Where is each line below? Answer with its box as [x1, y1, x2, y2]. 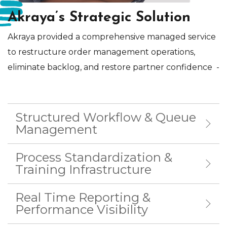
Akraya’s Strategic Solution [8, 11, 191, 25]
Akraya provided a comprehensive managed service [8, 32, 216, 42]
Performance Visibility [15, 202, 148, 217]
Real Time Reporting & [15, 190, 150, 205]
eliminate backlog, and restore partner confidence [8, 62, 216, 72]
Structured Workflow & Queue [15, 110, 196, 125]
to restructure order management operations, [8, 47, 195, 57]
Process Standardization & [15, 150, 172, 165]
